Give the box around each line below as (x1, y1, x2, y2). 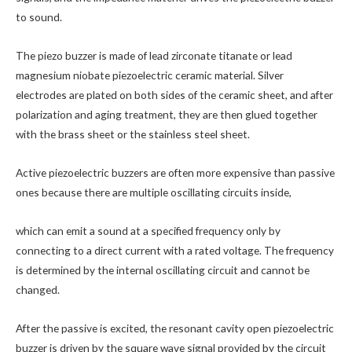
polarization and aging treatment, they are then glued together (16, 108, 317, 122)
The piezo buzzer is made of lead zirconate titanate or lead (16, 49, 292, 63)
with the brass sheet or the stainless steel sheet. (16, 127, 250, 141)
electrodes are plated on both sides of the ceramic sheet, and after (16, 88, 333, 102)
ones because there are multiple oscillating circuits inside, (16, 185, 291, 199)
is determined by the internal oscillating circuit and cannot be (16, 262, 310, 277)
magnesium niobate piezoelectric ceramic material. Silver (16, 68, 284, 82)
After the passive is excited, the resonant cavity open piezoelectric (16, 321, 334, 335)
